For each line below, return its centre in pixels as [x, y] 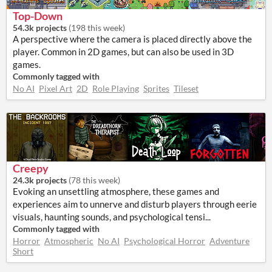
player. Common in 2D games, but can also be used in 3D [123, 52]
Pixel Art [56, 88]
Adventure [229, 241]
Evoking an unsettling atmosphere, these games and [116, 191]
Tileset [186, 88]
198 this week [97, 28]
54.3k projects [40, 28]
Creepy [31, 168]
